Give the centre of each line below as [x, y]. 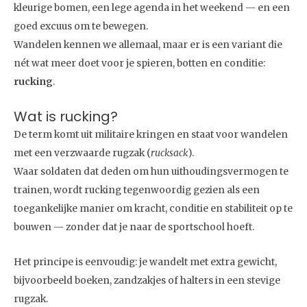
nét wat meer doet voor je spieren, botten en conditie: [139, 63]
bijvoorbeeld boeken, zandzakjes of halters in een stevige [147, 280]
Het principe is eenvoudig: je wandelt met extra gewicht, [145, 262]
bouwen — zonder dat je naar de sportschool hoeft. [134, 227]
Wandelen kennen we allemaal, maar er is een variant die [148, 45]
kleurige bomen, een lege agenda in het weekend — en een [152, 8]
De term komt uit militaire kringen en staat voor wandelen [151, 134]
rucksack [169, 153]
